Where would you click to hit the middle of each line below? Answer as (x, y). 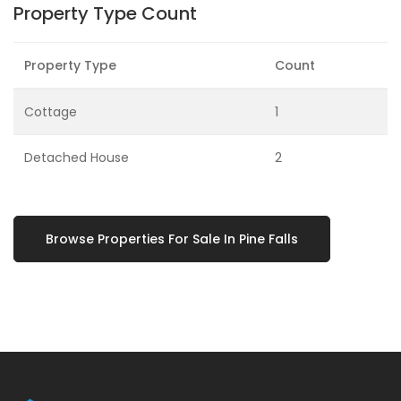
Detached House (77, 158)
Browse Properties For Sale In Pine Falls (172, 239)
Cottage (51, 112)
